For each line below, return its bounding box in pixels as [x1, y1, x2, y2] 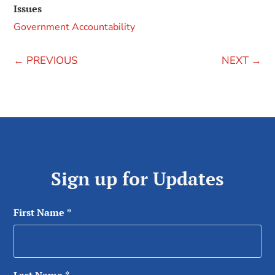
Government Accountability [14, 20, 136, 34]
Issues [14, 2, 42, 16]
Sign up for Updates [51, 166, 224, 192]
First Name [14, 206, 65, 220]
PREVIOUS [26, 53, 78, 68]
